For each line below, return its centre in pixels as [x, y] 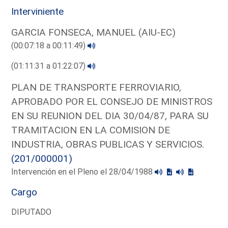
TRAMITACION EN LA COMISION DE [91, 130]
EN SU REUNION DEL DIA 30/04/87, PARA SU [110, 116]
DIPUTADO [32, 212]
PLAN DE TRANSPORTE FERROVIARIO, [96, 87]
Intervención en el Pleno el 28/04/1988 [83, 172]
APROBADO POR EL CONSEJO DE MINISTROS [112, 101]
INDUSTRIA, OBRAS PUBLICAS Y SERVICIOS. [108, 144]
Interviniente [38, 11]
